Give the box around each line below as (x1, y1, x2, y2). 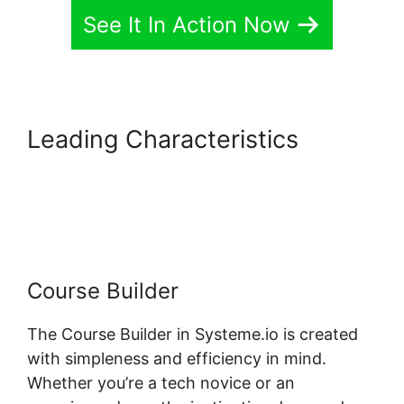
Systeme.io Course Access (27, 152, 334, 183)
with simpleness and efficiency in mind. (27, 348, 326, 368)
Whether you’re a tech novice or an (27, 372, 295, 392)
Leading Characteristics (27, 124, 298, 154)
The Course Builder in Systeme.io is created (27, 324, 358, 344)
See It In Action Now (83, 11, 290, 38)
